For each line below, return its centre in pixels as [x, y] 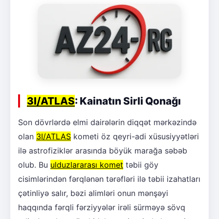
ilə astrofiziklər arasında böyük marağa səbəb [103, 151]
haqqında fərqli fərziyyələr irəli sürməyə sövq [102, 208]
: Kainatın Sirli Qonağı [128, 101]
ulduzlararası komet [87, 165]
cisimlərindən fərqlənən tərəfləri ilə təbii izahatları [109, 179]
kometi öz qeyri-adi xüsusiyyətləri [135, 137]
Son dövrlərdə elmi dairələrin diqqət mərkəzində [107, 122]
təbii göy [141, 165]
